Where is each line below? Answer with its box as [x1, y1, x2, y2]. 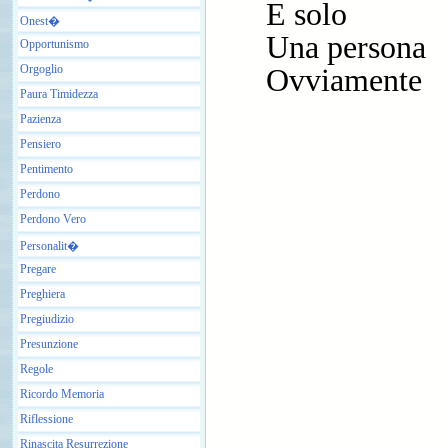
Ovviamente [266, 63, 422, 98]
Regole [20, 361, 53, 376]
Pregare [20, 261, 56, 276]
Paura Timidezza [20, 86, 98, 101]
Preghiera [20, 286, 65, 301]
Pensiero [20, 136, 61, 151]
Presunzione [20, 336, 78, 351]
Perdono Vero [20, 211, 86, 226]
